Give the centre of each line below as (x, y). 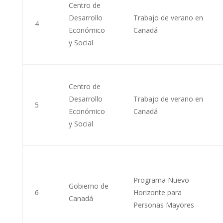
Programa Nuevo (161, 180)
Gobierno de (88, 186)
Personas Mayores (164, 205)
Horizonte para (157, 192)
